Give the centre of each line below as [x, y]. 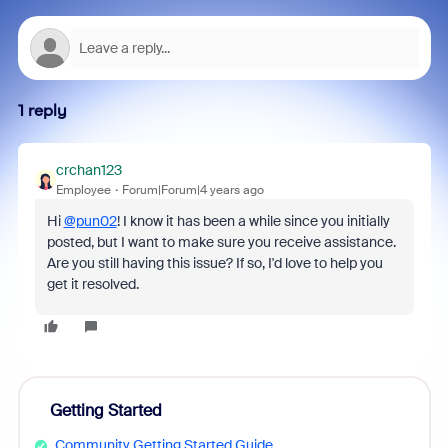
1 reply [42, 110]
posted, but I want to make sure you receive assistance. [221, 242]
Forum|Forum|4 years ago [192, 190]
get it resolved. [92, 284]
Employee [83, 190]
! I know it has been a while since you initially [253, 221]
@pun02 [90, 221]
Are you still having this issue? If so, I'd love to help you [214, 263]
